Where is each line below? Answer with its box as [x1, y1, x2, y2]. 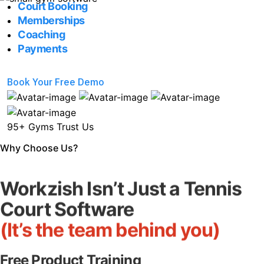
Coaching [18, 28, 65, 41]
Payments [18, 42, 68, 55]
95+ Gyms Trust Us [7, 120, 94, 133]
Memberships [18, 14, 85, 27]
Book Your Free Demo [7, 75, 104, 90]
